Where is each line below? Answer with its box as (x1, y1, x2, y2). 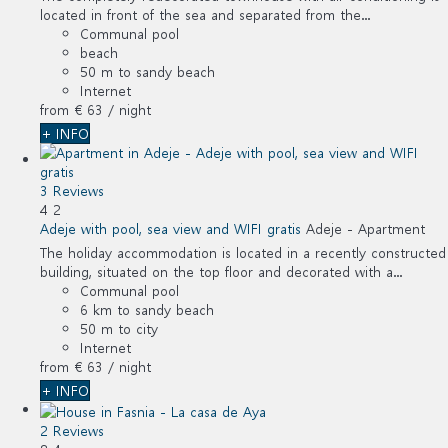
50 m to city (80, 318, 158, 338)
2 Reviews (40, 420, 104, 440)
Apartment (358, 218, 425, 238)
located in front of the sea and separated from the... (40, 4, 370, 24)
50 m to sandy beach (80, 61, 215, 81)
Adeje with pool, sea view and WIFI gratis (40, 218, 301, 238)
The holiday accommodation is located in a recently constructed (40, 242, 446, 262)
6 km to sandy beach (80, 299, 214, 319)
